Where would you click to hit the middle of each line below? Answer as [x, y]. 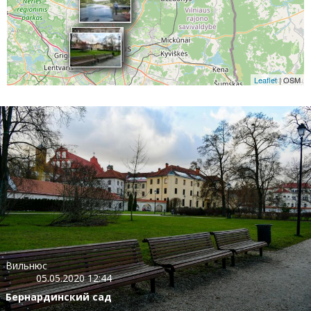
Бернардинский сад [59, 296]
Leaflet [266, 80]
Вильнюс [26, 265]
